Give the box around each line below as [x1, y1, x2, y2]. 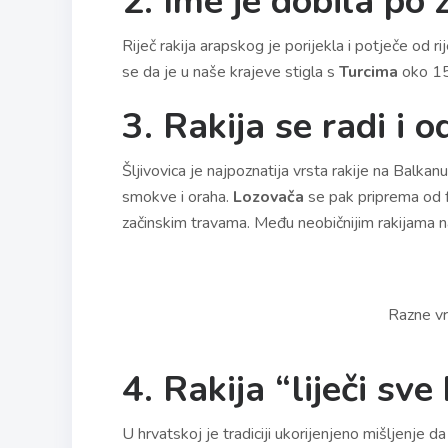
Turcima [335, 61, 398, 84]
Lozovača [233, 186, 304, 209]
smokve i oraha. [122, 186, 233, 209]
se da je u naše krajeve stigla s [122, 61, 335, 84]
